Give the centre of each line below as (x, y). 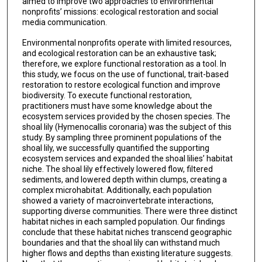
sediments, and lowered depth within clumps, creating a (124, 179)
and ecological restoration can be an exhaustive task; (119, 53)
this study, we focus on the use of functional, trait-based (125, 74)
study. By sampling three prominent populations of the (122, 137)
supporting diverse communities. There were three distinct (130, 211)
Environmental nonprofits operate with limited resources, (127, 42)
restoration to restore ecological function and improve (121, 85)
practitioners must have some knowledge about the (117, 106)
